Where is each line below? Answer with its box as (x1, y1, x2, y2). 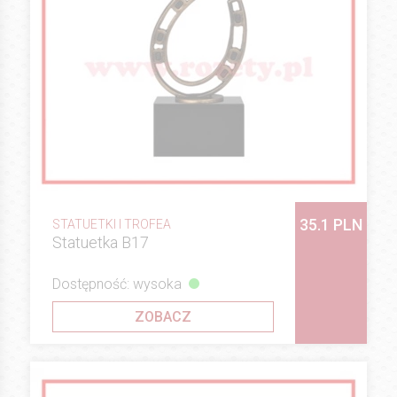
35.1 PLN (300, 215, 362, 235)
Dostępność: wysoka (52, 275, 182, 292)
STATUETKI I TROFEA (52, 217, 171, 232)
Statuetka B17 (52, 233, 149, 253)
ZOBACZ (135, 307, 191, 325)
